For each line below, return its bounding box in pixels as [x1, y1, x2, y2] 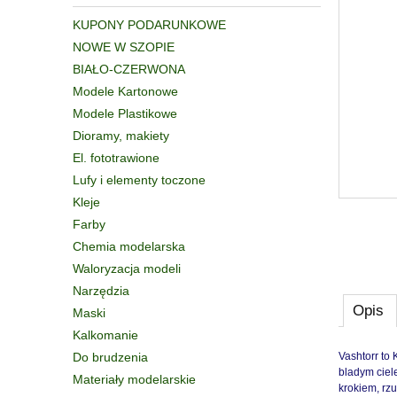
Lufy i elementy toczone [73, 172, 206, 187]
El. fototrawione [73, 150, 160, 165]
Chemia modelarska [73, 238, 185, 253]
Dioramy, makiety [73, 128, 169, 143]
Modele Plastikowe [73, 105, 177, 121]
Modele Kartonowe [73, 83, 178, 98]
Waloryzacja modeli [73, 261, 181, 276]
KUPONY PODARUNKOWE [73, 17, 226, 32]
